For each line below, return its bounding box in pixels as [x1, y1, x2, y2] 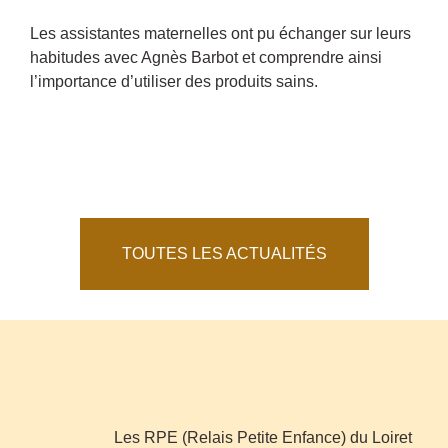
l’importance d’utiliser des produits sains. [30, 73, 318, 90]
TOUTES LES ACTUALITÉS [121, 245, 327, 262]
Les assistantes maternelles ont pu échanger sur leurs [30, 25, 411, 42]
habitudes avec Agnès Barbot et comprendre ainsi [30, 49, 382, 66]
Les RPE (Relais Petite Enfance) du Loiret [113, 429, 412, 446]
